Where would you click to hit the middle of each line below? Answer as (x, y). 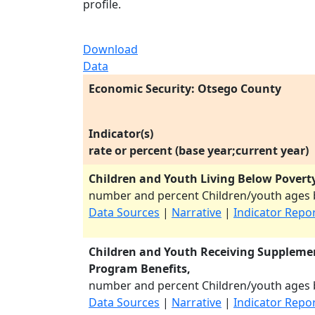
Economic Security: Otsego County (185, 89)
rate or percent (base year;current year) (199, 150)
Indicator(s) (121, 134)
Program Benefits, (140, 269)
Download (110, 49)
